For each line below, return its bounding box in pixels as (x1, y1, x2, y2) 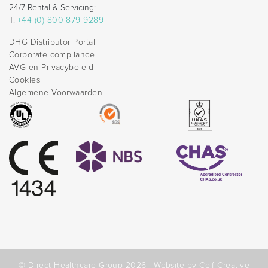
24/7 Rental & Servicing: (9, 2, 96, 13)
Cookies (9, 74, 41, 85)
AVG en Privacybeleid (9, 62, 94, 72)
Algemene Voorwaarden (9, 87, 103, 98)
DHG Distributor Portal (9, 36, 96, 47)
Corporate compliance (9, 49, 95, 60)
